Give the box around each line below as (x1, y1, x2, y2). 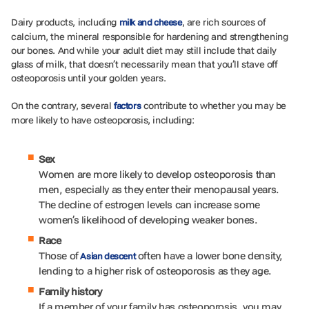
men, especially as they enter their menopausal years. (39, 182, 279, 196)
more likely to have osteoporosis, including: (11, 113, 197, 126)
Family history (39, 284, 102, 298)
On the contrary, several (11, 99, 114, 112)
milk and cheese (119, 16, 182, 28)
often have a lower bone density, (135, 248, 283, 262)
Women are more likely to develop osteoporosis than (39, 167, 277, 181)
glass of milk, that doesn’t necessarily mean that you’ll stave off (11, 57, 277, 70)
